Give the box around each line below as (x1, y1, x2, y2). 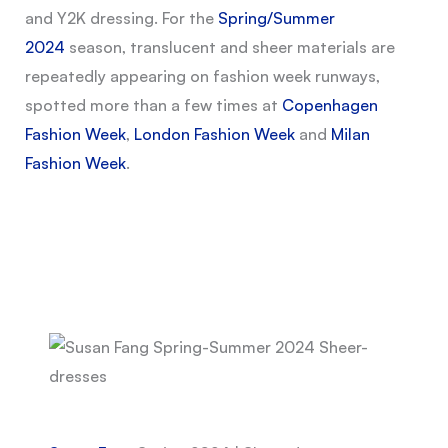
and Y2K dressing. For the (24, 7, 218, 28)
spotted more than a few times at (24, 94, 282, 115)
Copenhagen (281, 94, 378, 115)
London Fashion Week (133, 123, 295, 144)
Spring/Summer (217, 7, 335, 28)
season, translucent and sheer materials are (64, 36, 395, 57)
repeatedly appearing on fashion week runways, (24, 65, 380, 86)
